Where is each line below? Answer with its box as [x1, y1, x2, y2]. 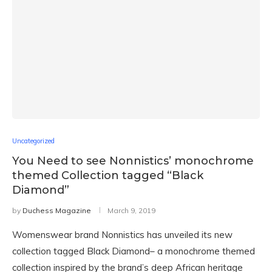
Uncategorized [12, 137, 55, 145]
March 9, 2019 [107, 206, 155, 215]
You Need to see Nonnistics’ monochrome [12, 154, 254, 168]
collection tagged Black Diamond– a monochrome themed [12, 245, 255, 257]
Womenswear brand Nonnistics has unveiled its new [12, 229, 233, 240]
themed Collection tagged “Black [12, 169, 203, 182]
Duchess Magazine [22, 206, 91, 215]
